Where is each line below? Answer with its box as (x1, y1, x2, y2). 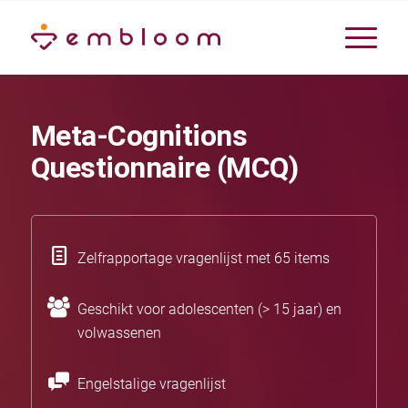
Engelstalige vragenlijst (76, 374, 226, 393)
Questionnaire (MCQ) (30, 150, 299, 185)
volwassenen (76, 323, 161, 342)
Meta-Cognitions (30, 118, 248, 153)
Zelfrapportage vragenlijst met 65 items (76, 249, 330, 267)
